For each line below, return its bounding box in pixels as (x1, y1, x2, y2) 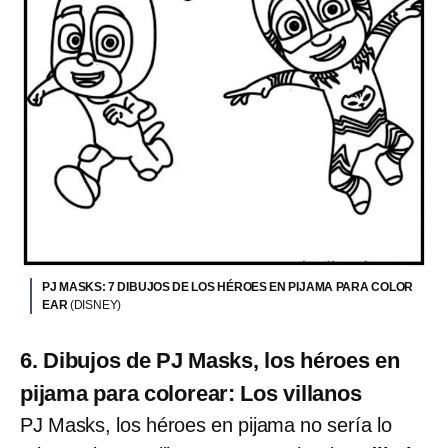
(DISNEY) (69, 298, 122, 313)
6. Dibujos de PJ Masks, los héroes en (20, 348, 400, 374)
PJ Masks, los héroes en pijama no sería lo (20, 414, 392, 437)
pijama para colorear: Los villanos (20, 381, 362, 407)
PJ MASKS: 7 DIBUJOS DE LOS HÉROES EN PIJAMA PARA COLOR (42, 280, 414, 295)
